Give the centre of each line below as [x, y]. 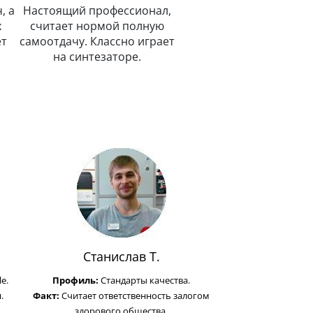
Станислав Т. [121, 257]
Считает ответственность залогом [136, 296]
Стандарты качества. [145, 281]
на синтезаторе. [97, 57]
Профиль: [77, 281]
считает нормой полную [97, 26]
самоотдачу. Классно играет [97, 42]
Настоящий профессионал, [97, 11]
